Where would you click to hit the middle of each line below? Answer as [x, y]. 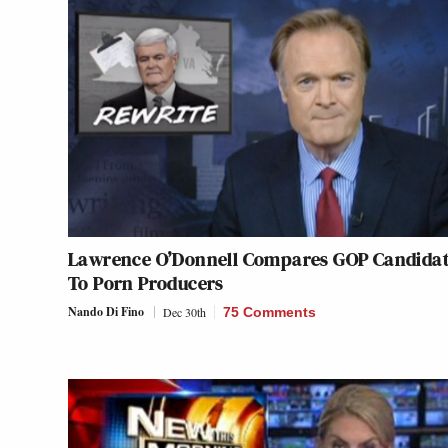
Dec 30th [184, 312]
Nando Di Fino [106, 312]
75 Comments [269, 312]
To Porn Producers [146, 283]
